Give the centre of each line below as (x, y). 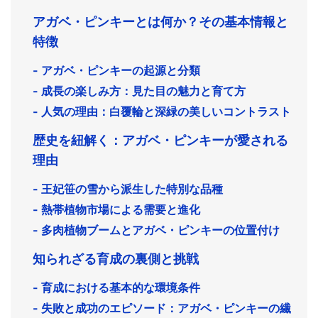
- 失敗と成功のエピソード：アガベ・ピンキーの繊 (162, 308)
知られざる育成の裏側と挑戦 (116, 259)
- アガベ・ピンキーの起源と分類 (116, 70)
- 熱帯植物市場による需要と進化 (116, 209)
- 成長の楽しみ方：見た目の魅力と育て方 (139, 91)
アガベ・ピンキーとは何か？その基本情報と (160, 22)
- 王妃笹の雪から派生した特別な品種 (128, 189)
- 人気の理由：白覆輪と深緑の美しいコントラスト (162, 111)
